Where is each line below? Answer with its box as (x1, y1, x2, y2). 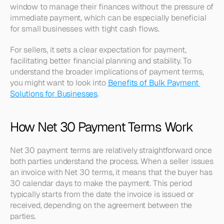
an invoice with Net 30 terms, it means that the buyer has (10, 167, 212, 177)
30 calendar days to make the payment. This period (10, 178, 192, 188)
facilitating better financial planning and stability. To (10, 55, 192, 66)
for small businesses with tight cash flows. (10, 23, 160, 34)
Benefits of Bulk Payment (107, 77, 198, 88)
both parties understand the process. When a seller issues (10, 156, 213, 166)
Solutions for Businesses (10, 88, 98, 99)
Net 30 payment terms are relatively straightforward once (10, 145, 212, 155)
